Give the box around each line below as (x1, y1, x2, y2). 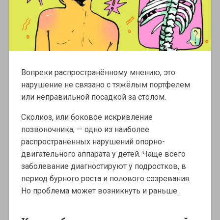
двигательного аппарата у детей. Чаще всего (21, 149, 186, 159)
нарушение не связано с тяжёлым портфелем (21, 80, 190, 89)
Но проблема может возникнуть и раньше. (21, 186, 179, 195)
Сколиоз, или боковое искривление (21, 112, 153, 122)
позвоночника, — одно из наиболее (21, 124, 149, 134)
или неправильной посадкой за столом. (21, 92, 166, 102)
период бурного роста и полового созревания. (21, 173, 191, 183)
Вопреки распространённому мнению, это (21, 67, 175, 77)
